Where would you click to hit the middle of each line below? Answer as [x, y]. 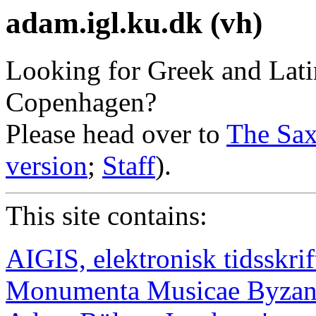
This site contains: [107, 215]
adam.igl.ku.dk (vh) [134, 23]
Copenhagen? [81, 102]
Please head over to [116, 133]
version [47, 165]
